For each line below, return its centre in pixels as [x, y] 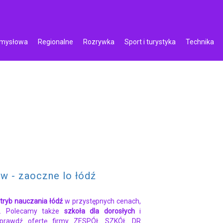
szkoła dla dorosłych [99, 211]
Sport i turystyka [150, 42]
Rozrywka [99, 42]
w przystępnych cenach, [102, 201]
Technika [200, 42]
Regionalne [56, 42]
